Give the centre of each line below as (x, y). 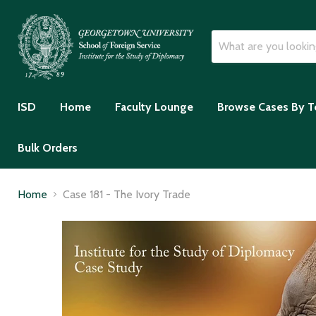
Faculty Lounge (154, 107)
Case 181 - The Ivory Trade (127, 194)
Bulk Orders (48, 147)
